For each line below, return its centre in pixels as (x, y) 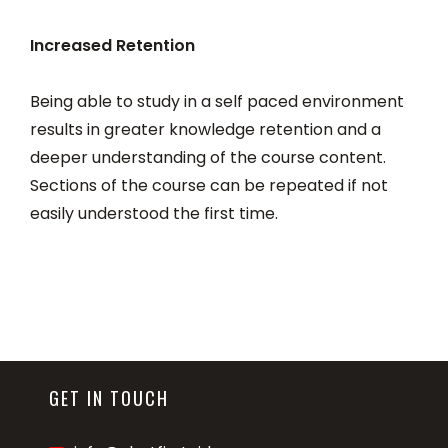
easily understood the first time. (154, 213)
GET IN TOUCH (109, 398)
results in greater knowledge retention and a (205, 129)
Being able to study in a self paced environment (217, 101)
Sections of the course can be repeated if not (209, 185)
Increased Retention (112, 45)
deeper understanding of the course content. (208, 157)
